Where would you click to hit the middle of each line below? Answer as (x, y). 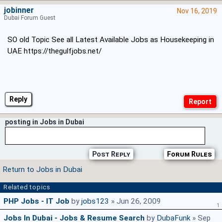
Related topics (27, 187)
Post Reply (111, 154)
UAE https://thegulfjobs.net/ (55, 51)
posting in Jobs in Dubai (45, 122)
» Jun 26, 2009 (135, 201)
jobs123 (95, 201)
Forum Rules (189, 154)
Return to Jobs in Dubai (42, 170)
